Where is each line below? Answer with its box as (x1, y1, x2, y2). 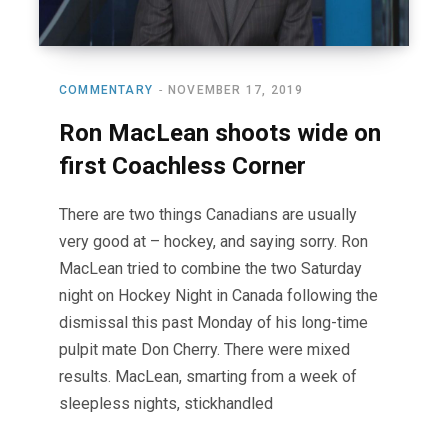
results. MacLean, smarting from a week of (59, 366, 357, 386)
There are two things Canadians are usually (59, 204, 357, 224)
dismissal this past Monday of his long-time (59, 312, 368, 332)
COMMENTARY (59, 82, 153, 97)
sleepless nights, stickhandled (59, 393, 273, 413)
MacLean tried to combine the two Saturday (59, 258, 362, 278)
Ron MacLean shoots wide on (59, 118, 381, 147)
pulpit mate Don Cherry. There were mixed (59, 339, 350, 359)
